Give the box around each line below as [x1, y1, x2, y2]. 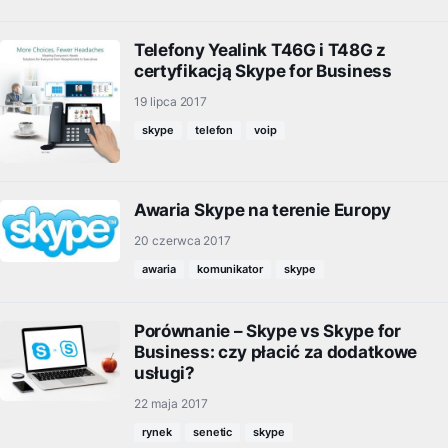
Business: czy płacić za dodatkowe [134, 342, 418, 363]
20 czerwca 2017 [134, 233, 232, 249]
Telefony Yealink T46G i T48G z [134, 40, 386, 60]
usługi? [134, 363, 195, 384]
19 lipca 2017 [134, 94, 208, 109]
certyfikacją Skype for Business [134, 61, 392, 81]
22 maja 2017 [134, 396, 209, 412]
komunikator [196, 262, 264, 277]
